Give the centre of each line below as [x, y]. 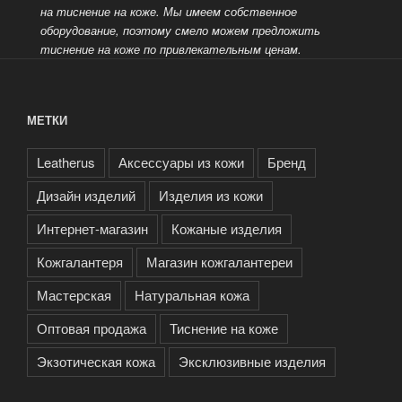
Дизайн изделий [86, 195]
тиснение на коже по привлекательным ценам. [170, 49]
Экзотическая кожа [96, 361]
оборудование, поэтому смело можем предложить [180, 31]
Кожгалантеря [80, 261]
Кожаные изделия [227, 228]
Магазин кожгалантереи [219, 261]
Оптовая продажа [92, 328]
